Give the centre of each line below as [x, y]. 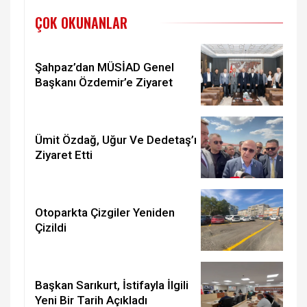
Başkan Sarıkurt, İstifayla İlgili [112, 285]
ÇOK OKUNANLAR [81, 22]
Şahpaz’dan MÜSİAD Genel [105, 67]
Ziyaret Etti [64, 155]
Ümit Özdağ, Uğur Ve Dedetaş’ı [116, 139]
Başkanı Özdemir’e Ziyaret [104, 82]
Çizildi [51, 227]
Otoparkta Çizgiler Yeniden [105, 212]
